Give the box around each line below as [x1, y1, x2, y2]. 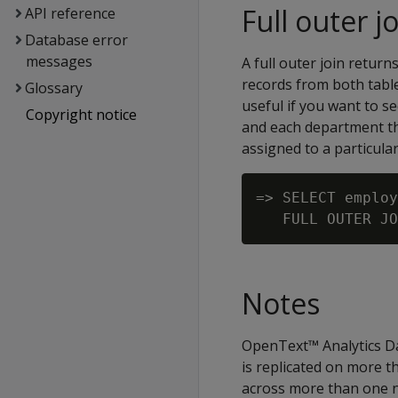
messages [25, 52, 92, 71]
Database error [24, 30, 128, 50]
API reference [24, 4, 115, 23]
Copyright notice [25, 105, 137, 124]
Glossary [24, 78, 83, 98]
